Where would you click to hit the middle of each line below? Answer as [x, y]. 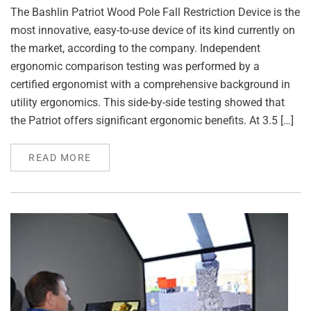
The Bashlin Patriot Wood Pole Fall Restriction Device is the [155, 12]
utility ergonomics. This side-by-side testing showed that [148, 102]
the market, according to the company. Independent [135, 48]
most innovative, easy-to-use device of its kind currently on [153, 30]
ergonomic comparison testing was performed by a [135, 66]
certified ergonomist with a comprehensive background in [150, 84]
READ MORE [60, 158]
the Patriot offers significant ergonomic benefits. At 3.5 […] [152, 120]
